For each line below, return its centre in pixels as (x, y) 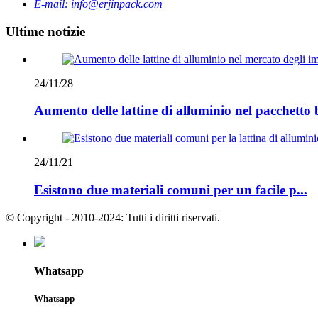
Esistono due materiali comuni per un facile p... (171, 190)
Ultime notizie (45, 31)
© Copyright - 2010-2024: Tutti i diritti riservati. (113, 217)
